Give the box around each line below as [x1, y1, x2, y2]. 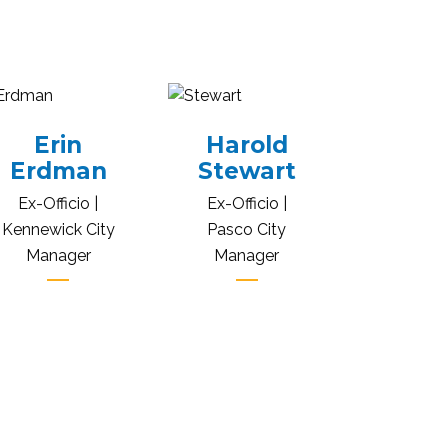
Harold [205, 130, 288, 159]
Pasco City [207, 219, 287, 239]
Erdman [9, 156, 107, 185]
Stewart [197, 156, 296, 185]
